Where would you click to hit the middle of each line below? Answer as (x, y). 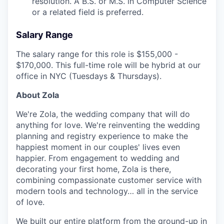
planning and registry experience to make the (102, 136)
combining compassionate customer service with (109, 180)
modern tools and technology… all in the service (107, 191)
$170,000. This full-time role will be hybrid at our (108, 65)
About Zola (37, 95)
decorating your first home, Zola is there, (93, 169)
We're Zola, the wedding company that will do (103, 114)
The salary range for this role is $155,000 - (97, 54)
